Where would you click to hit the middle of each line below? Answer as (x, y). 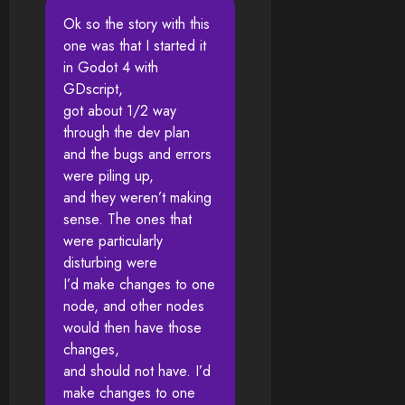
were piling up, (108, 176)
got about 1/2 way (120, 111)
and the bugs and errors (137, 155)
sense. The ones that (127, 220)
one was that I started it (135, 46)
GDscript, (93, 89)
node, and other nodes (134, 306)
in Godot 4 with (111, 68)
